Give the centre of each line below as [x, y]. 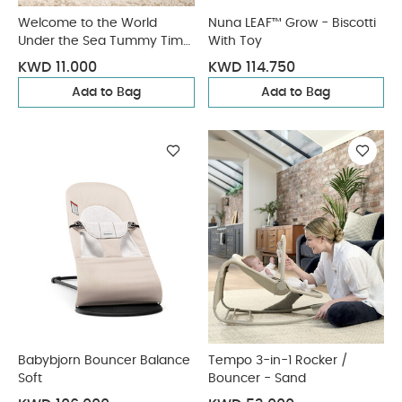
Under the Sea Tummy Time [105, 41]
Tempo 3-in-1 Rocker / [278, 361]
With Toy [235, 41]
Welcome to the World [87, 23]
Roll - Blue [49, 59]
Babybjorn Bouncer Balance [104, 361]
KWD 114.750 [251, 67]
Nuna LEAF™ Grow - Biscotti [292, 23]
